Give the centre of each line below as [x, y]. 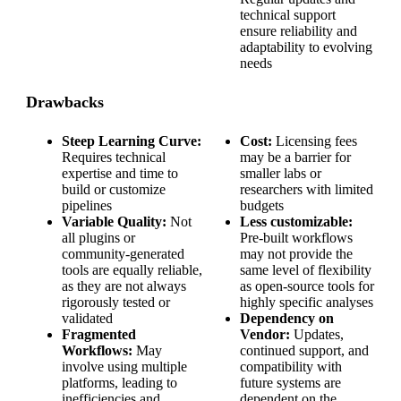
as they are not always [124, 286]
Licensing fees [315, 141]
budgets [262, 206]
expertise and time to [120, 174]
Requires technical [114, 158]
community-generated [123, 254]
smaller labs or [281, 174]
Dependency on [287, 319]
